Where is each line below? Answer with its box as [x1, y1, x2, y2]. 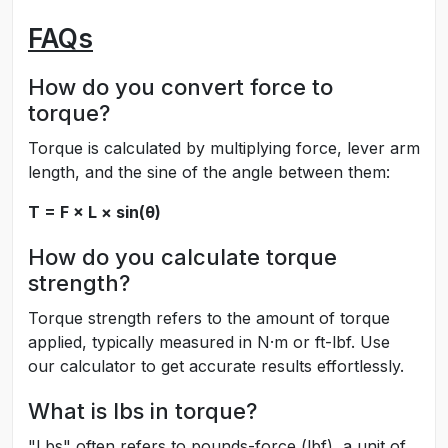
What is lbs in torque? [28, 398, 257, 424]
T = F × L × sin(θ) [28, 202, 161, 222]
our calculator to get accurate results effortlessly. [28, 356, 404, 376]
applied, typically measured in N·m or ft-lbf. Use [28, 332, 390, 352]
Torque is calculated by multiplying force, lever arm [28, 138, 420, 158]
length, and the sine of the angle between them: [28, 162, 390, 182]
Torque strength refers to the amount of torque [28, 308, 390, 328]
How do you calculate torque [28, 244, 337, 270]
